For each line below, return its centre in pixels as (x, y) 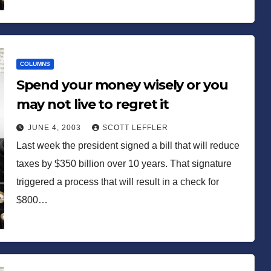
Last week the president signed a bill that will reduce (128, 145)
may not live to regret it (93, 104)
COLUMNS (35, 64)
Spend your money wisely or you (122, 85)
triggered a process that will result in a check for (117, 181)
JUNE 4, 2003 (55, 127)
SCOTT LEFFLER (135, 127)
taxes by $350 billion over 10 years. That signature (124, 163)
